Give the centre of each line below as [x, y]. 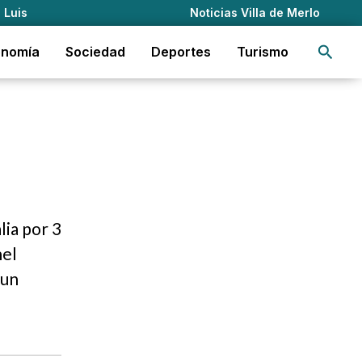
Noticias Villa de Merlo [255, 13]
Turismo [263, 52]
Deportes [181, 52]
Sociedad [95, 52]
